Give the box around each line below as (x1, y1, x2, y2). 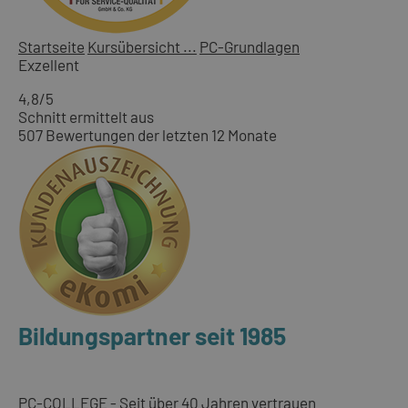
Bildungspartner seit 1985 (18, 321, 286, 351)
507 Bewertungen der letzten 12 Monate (18, 126, 277, 145)
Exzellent (18, 56, 79, 75)
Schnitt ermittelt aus (18, 107, 154, 127)
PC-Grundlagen (199, 37, 300, 56)
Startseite (18, 37, 85, 56)
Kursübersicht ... (87, 37, 197, 56)
